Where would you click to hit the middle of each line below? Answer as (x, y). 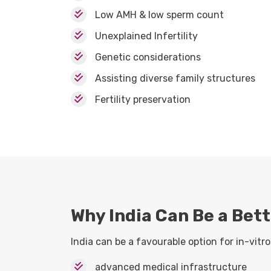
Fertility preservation (143, 99)
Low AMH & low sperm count (159, 15)
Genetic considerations (148, 57)
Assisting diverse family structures (175, 78)
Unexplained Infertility (146, 36)
